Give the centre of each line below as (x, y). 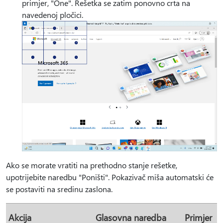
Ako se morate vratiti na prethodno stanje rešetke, (92, 165)
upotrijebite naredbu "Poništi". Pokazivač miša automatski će (110, 177)
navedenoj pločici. (53, 15)
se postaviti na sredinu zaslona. (59, 189)
